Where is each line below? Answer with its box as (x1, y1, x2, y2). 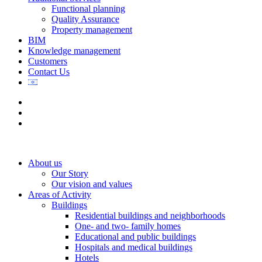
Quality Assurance (51, 14, 119, 24)
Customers (28, 56, 67, 66)
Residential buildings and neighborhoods (75, 211, 225, 220)
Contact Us (28, 67, 70, 77)
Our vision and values (51, 179, 132, 189)
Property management (51, 25, 132, 35)
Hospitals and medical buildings (75, 242, 192, 252)
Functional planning (51, 4, 125, 13)
